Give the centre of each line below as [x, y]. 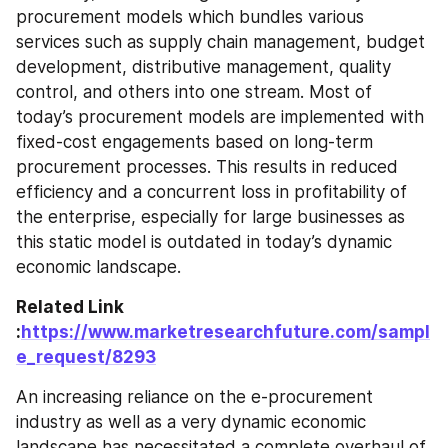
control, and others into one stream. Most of [194, 91]
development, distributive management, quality [203, 66]
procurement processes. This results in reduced [207, 166]
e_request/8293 [86, 356]
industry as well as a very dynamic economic [191, 421]
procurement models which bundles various [190, 16]
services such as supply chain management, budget [220, 41]
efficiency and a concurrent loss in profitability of [211, 191]
